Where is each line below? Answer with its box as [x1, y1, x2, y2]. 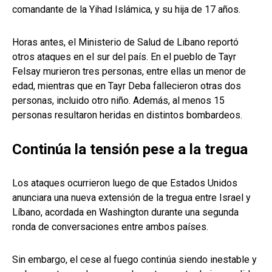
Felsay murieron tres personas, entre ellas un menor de [12, 66, 246, 78]
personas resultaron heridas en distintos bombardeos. [12, 109, 242, 121]
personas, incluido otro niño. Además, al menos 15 [12, 95, 225, 107]
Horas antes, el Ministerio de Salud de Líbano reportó [12, 36, 239, 49]
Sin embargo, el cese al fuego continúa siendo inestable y [12, 254, 257, 266]
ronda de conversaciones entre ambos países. [12, 221, 208, 233]
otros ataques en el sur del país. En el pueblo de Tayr [12, 51, 236, 63]
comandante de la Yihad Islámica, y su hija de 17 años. [12, 4, 240, 16]
